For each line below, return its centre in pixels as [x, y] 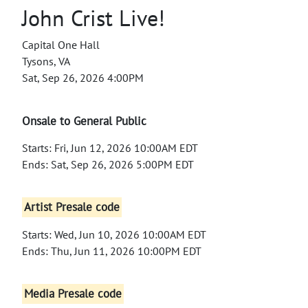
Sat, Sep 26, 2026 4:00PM [83, 77]
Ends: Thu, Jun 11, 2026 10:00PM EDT [112, 251]
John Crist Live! [93, 18]
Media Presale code [73, 294]
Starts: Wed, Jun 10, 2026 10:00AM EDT [114, 234]
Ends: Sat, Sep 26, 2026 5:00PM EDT [108, 164]
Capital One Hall [61, 44]
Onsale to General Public [84, 121]
